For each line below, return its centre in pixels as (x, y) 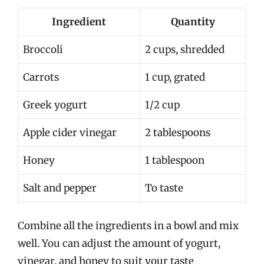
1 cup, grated (175, 77)
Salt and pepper (60, 188)
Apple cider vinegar (70, 132)
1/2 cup (162, 105)
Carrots (41, 77)
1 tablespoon (175, 160)
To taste (164, 188)
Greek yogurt (55, 105)
